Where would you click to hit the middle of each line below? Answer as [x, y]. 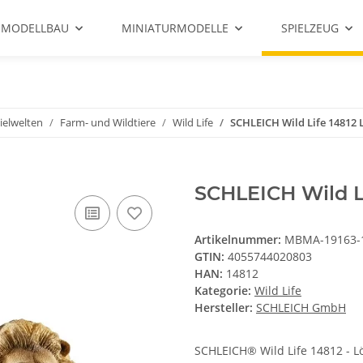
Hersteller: [224, 308]
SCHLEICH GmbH [301, 308]
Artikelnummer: [239, 240]
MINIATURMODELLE [175, 28]
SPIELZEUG [310, 28]
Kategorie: [224, 291]
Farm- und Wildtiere [108, 122]
